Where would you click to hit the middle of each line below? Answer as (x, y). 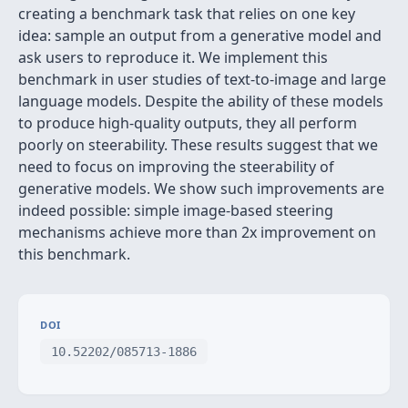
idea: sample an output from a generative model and (200, 36)
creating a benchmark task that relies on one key (187, 14)
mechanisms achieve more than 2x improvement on (197, 232)
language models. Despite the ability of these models (201, 101)
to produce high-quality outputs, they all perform (188, 123)
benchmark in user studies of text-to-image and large (202, 79)
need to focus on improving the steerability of (176, 167)
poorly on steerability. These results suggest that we (198, 145)
